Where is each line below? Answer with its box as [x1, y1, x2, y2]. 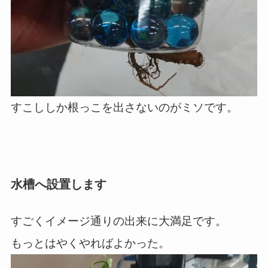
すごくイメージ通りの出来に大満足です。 [10, 215, 227, 228]
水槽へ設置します [10, 177, 106, 191]
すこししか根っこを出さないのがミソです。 [10, 101, 238, 114]
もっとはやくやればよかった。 [10, 237, 170, 250]
